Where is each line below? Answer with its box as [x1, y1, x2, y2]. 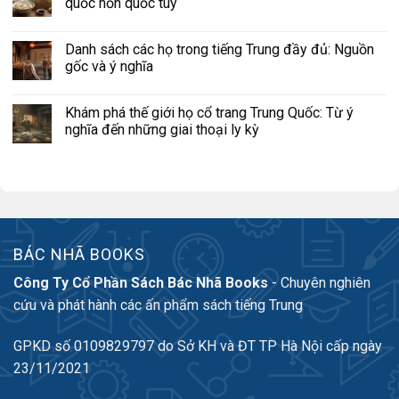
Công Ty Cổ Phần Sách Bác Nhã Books [13, 274, 268, 292]
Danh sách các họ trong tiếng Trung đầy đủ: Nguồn [65, 41, 374, 59]
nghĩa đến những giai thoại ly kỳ [65, 121, 259, 139]
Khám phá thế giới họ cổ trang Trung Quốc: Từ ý [65, 104, 354, 122]
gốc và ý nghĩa [65, 58, 153, 76]
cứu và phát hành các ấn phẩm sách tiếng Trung [13, 297, 303, 314]
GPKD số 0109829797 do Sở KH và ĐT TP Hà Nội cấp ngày [13, 338, 382, 355]
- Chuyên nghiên [268, 274, 370, 292]
